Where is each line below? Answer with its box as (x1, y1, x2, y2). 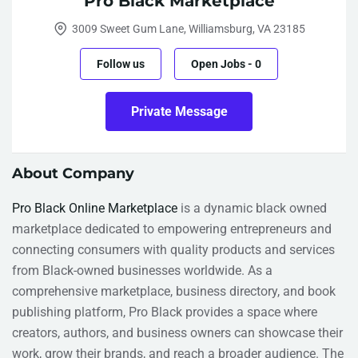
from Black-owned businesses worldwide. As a (12, 263, 272, 279)
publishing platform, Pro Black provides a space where (12, 304, 317, 320)
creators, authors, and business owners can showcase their (12, 325, 343, 341)
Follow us (97, 57, 145, 70)
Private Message (130, 103, 228, 119)
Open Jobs (191, 57, 245, 70)
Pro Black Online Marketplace (12, 201, 177, 217)
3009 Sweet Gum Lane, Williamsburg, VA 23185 (69, 22, 305, 35)
